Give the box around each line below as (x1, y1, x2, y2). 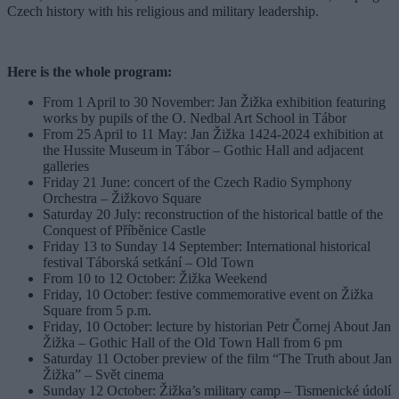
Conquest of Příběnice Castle (43, 222, 206, 238)
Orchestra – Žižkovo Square (43, 190, 201, 206)
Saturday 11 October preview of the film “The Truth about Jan (43, 350, 392, 366)
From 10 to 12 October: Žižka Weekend (43, 270, 267, 286)
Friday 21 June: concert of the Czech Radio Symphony (43, 174, 352, 190)
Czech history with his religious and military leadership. (7, 3, 319, 19)
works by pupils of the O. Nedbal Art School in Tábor (43, 110, 346, 126)
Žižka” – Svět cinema (43, 366, 164, 382)
